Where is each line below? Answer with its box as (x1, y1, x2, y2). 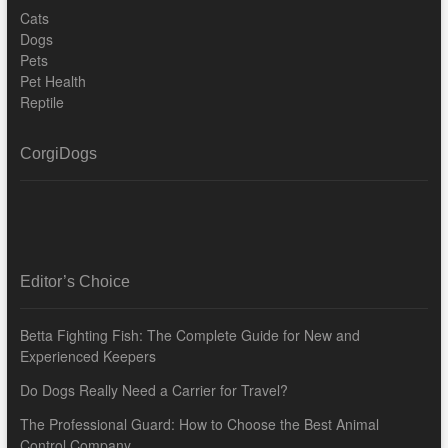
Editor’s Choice (19, 273, 130, 291)
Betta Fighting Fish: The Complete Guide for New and (19, 325, 360, 346)
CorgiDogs (19, 145, 97, 163)
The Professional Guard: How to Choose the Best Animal (19, 414, 379, 435)
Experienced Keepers (19, 346, 156, 367)
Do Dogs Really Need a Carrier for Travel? (19, 380, 288, 401)
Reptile (19, 92, 64, 113)
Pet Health (19, 71, 86, 92)
